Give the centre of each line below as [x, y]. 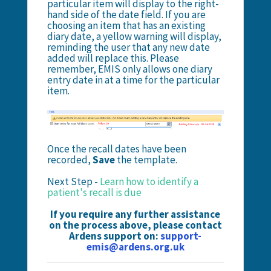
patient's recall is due [94, 193]
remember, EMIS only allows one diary [129, 69]
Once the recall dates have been [116, 149]
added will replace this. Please [113, 58]
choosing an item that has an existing [126, 25]
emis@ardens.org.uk [135, 247]
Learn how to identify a [149, 182]
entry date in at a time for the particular [133, 80]
